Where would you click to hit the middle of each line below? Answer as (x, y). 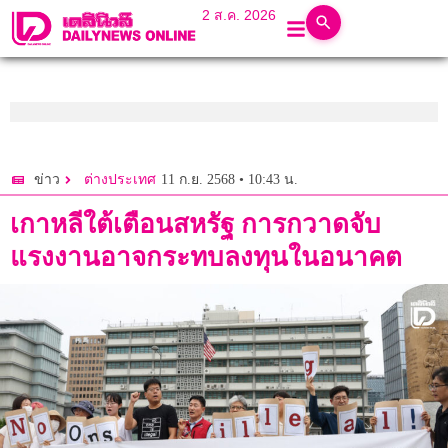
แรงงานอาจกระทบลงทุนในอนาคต (206, 257)
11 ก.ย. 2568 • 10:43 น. (229, 179)
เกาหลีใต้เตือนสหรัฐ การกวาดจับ (195, 224)
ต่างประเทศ (120, 180)
